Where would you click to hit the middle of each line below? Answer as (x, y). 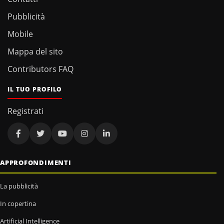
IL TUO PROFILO (35, 89)
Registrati (25, 111)
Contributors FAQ (40, 69)
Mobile (20, 34)
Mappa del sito (35, 52)
